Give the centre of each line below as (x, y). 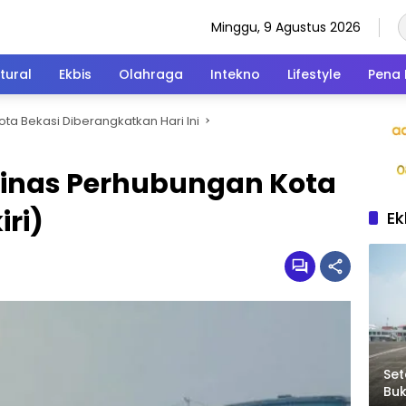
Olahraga (151, 74)
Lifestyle (314, 74)
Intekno (235, 74)
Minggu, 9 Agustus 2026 (286, 27)
